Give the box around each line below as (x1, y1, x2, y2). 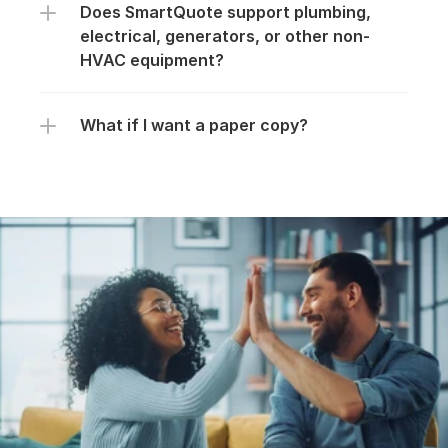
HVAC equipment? (80, 50, 224, 70)
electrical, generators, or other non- (80, 26, 370, 46)
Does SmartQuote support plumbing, (80, 2, 371, 22)
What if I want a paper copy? (80, 115, 308, 135)
